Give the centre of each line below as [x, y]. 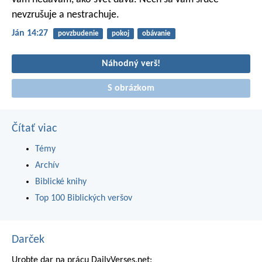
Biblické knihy [61, 182]
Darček [28, 239]
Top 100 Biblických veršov [84, 198]
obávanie [156, 33]
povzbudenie [78, 33]
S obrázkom [131, 88]
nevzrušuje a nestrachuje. [65, 15]
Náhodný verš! [131, 63]
